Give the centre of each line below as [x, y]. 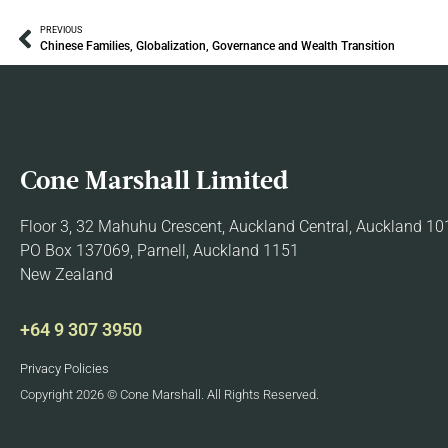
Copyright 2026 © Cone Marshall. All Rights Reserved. [169, 394]
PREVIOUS [61, 29]
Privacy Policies [64, 369]
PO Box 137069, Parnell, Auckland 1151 [159, 250]
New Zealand [66, 274]
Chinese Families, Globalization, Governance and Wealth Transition [217, 45]
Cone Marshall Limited [154, 181]
